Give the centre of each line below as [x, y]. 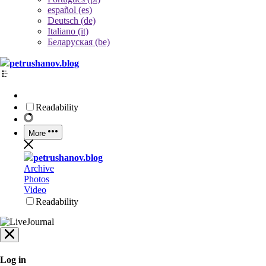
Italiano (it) [68, 31]
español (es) [70, 10]
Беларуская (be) [79, 42]
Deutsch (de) [72, 20]
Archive [39, 168]
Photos [37, 179]
